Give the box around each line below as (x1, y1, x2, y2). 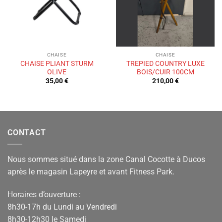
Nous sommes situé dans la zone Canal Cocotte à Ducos (7, 155, 205, 165)
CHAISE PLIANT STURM (20, 59, 94, 67)
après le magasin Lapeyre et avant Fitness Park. (7, 167, 174, 177)
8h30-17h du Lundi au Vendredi (7, 202, 117, 212)
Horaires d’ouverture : (7, 190, 81, 200)
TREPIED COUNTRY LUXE (126, 59, 205, 67)
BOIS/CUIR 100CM (136, 67, 194, 76)
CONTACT (7, 127, 46, 137)
